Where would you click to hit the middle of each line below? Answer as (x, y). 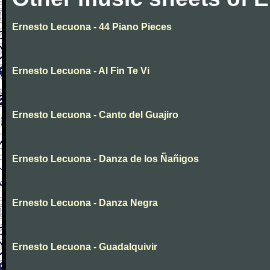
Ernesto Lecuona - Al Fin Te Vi (81, 71)
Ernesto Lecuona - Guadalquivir (85, 247)
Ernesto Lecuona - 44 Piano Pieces (92, 27)
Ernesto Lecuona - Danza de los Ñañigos (105, 159)
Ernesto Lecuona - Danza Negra (85, 203)
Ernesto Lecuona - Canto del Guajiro (95, 115)
